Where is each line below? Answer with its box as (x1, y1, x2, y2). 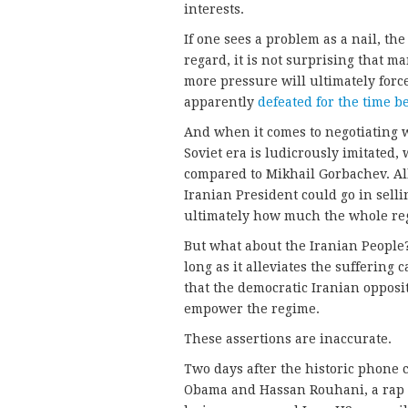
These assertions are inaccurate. (184, 331, 392, 347)
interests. (184, 2, 244, 17)
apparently (184, 95, 258, 110)
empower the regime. (184, 301, 320, 317)
